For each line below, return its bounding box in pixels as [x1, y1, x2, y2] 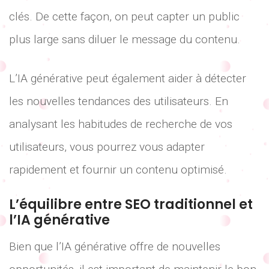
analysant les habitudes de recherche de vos [9, 116, 232, 131]
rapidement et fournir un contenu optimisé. [9, 162, 227, 177]
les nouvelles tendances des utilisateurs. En [9, 94, 228, 108]
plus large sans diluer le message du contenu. [9, 32, 240, 47]
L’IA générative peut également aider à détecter [9, 71, 246, 85]
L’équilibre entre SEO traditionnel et [9, 195, 253, 214]
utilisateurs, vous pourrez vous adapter [9, 139, 205, 154]
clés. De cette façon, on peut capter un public [9, 10, 240, 24]
